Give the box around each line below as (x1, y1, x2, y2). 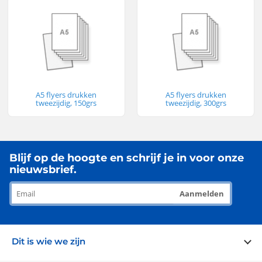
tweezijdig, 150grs (36, 97, 97, 108)
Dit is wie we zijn (12, 235, 85, 247)
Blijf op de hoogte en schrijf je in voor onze (9, 151, 244, 164)
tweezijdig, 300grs (165, 97, 226, 108)
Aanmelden (179, 188, 224, 199)
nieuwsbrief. (9, 163, 77, 176)
